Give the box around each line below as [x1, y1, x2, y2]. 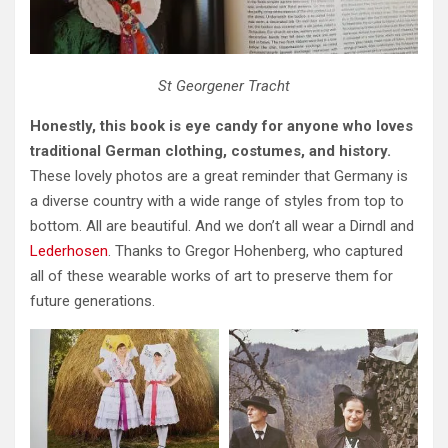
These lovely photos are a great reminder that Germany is [30, 166, 408, 185]
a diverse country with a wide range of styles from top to [30, 191, 404, 210]
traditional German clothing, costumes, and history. [30, 141, 391, 160]
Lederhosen [30, 241, 108, 260]
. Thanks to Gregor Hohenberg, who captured [108, 241, 403, 260]
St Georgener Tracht [158, 76, 290, 95]
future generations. [30, 291, 155, 310]
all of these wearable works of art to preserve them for [30, 266, 393, 285]
